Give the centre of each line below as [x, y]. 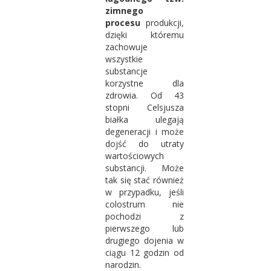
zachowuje [126, 47]
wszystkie [124, 59]
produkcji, [162, 23]
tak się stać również [145, 180]
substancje [126, 71]
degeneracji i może [145, 132]
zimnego [124, 11]
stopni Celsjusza [145, 107]
